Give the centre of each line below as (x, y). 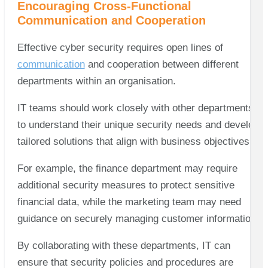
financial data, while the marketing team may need (129, 202)
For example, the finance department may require (127, 168)
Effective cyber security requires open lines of (120, 47)
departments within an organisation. (98, 81)
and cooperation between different (162, 64)
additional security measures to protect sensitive (126, 185)
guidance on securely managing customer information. (139, 218)
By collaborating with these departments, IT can (124, 245)
